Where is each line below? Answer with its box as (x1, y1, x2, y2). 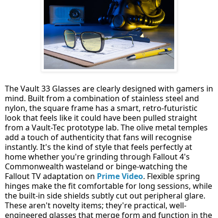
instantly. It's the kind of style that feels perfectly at (5, 142, 192, 153)
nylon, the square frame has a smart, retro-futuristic (5, 103, 198, 114)
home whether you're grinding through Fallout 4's (5, 151, 190, 163)
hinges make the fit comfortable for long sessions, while (5, 181, 212, 192)
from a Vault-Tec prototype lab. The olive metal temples (5, 122, 208, 133)
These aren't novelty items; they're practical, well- (5, 200, 186, 211)
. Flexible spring (143, 171, 200, 182)
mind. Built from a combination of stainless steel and (5, 93, 199, 104)
